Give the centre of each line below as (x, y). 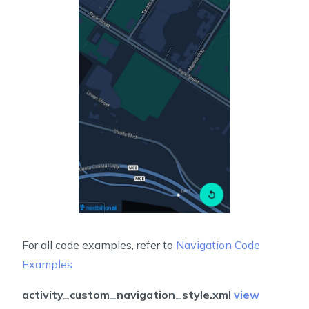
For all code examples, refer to (99, 245)
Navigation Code (218, 245)
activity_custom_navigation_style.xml (128, 295)
